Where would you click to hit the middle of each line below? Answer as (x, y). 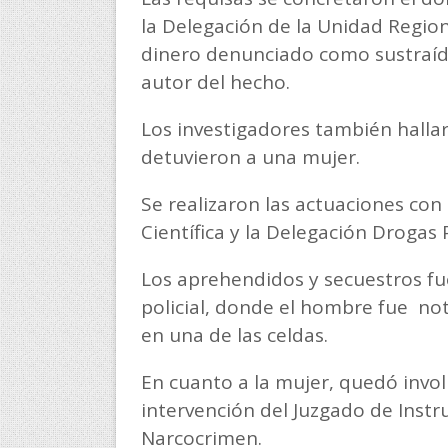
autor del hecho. (217, 82)
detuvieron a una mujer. (250, 157)
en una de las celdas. (236, 335)
